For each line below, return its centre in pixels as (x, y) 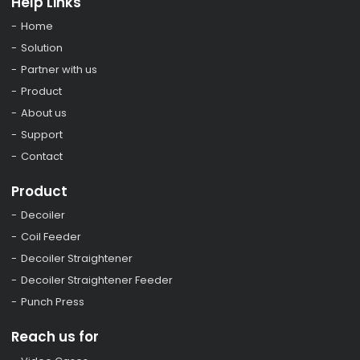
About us (44, 113)
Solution (42, 48)
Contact (42, 157)
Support (42, 135)
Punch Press (53, 302)
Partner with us (59, 70)
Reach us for (55, 337)
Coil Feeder (51, 237)
